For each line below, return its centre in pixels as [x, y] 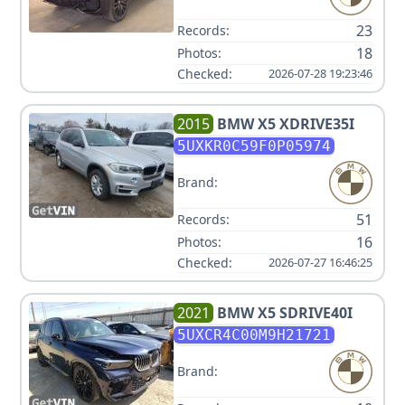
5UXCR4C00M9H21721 [254, 334]
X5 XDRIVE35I [306, 123]
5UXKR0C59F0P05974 [254, 146]
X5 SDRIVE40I [305, 312]
